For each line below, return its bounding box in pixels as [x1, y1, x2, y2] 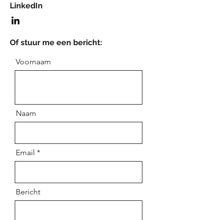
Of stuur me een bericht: [10, 38, 102, 47]
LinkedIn [10, 1, 43, 10]
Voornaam [16, 57, 51, 66]
